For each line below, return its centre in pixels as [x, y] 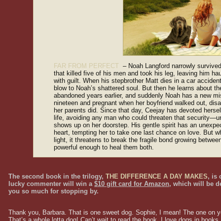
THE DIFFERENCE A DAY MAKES [157, 177]
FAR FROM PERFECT [87, 66]
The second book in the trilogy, [56, 177]
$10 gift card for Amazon [132, 184]
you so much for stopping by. [54, 191]
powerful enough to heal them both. [104, 147]
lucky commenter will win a [51, 184]
